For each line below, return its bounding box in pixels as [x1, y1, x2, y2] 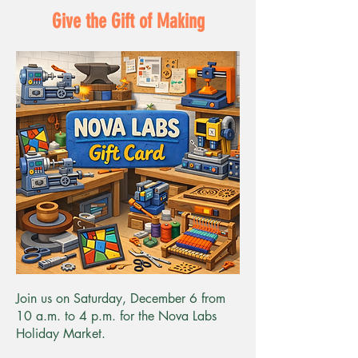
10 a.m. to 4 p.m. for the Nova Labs [16, 308, 217, 324]
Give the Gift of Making [51, 10, 205, 33]
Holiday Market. [16, 325, 105, 342]
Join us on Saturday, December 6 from [16, 290, 225, 307]
